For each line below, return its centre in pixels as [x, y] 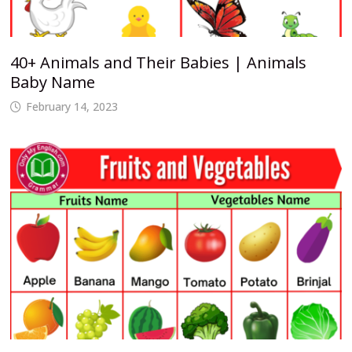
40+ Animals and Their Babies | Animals [158, 62]
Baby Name [52, 82]
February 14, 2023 [71, 106]
